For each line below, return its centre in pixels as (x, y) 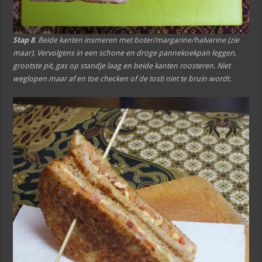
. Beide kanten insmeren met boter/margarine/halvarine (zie (137, 40)
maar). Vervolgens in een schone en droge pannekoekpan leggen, (125, 53)
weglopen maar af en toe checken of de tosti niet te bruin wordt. (123, 79)
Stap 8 (24, 40)
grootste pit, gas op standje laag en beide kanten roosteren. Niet (122, 66)
